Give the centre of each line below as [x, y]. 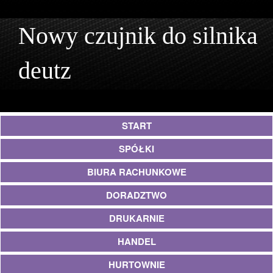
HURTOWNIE [136, 264]
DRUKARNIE [136, 218]
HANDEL [136, 241]
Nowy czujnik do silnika [138, 36]
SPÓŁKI [136, 149]
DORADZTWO [136, 195]
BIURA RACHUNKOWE [136, 172]
